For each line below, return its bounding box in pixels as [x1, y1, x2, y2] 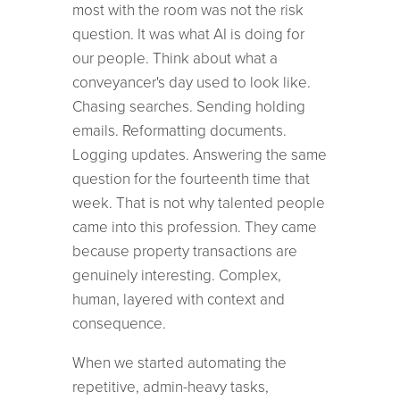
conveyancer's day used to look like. [71, 72, 311, 92]
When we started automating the [71, 353, 287, 372]
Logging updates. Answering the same [71, 145, 327, 164]
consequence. [71, 313, 166, 333]
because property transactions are [71, 241, 297, 261]
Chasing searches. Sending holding [71, 96, 305, 116]
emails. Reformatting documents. [71, 121, 287, 140]
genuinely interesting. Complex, [71, 265, 281, 285]
